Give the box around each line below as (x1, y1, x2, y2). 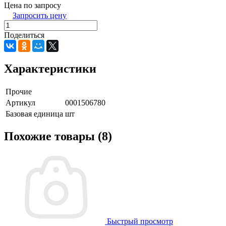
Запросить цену (13, 11, 67, 20)
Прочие (6, 87, 32, 96)
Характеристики (4, 62, 96, 75)
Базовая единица (6, 109, 63, 118)
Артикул (6, 98, 35, 107)
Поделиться (4, 30, 44, 39)
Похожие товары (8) (4, 130, 112, 143)
